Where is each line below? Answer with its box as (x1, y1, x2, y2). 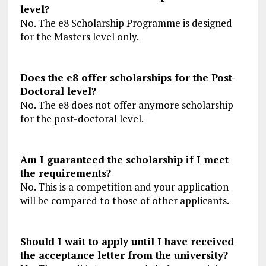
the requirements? (20, 166, 111, 180)
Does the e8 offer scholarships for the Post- (20, 71, 236, 85)
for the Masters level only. (20, 30, 139, 44)
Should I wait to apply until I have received (20, 235, 234, 249)
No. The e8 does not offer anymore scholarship (20, 98, 233, 112)
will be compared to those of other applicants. (20, 194, 229, 208)
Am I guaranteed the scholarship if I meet (20, 153, 229, 167)
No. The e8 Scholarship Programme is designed (20, 16, 232, 30)
